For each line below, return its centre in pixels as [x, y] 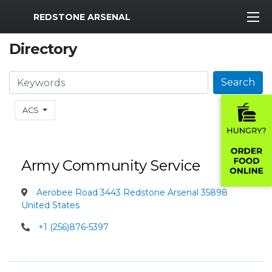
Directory [43, 49]
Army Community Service [111, 165]
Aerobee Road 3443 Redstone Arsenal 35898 [131, 192]
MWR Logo [36, 14]
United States [50, 205]
